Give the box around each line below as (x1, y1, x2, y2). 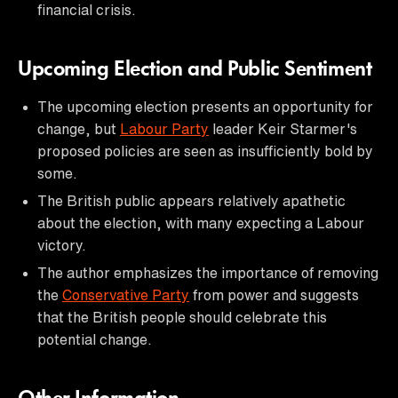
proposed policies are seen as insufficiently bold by (37, 143, 373, 158)
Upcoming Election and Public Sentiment (18, 59, 372, 81)
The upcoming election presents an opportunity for (37, 99, 373, 114)
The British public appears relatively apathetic (37, 193, 346, 208)
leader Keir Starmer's (209, 121, 357, 136)
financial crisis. (37, 2, 136, 17)
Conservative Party (62, 287, 189, 302)
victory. (37, 237, 86, 252)
